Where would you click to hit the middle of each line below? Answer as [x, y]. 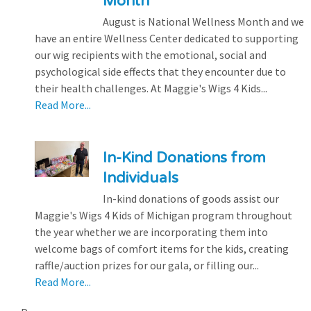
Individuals [140, 178]
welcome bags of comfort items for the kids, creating [162, 249]
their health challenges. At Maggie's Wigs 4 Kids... [151, 89]
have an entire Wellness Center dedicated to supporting [167, 39]
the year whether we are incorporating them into [151, 232]
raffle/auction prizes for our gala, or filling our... [147, 266]
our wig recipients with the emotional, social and [151, 55]
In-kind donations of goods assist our [191, 199]
